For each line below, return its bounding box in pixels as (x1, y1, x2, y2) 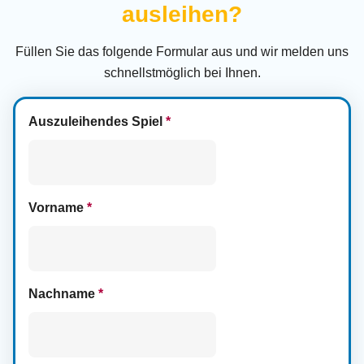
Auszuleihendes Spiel (28, 115, 166, 128)
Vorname (28, 201, 87, 214)
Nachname (28, 287, 98, 301)
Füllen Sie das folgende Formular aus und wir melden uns (15, 45, 349, 58)
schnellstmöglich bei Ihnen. (103, 66, 261, 80)
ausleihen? (122, 2, 242, 27)
